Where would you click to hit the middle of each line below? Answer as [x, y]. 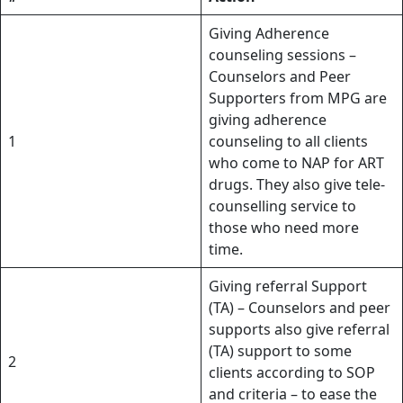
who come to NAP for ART [296, 162]
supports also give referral [299, 329]
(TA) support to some [280, 350]
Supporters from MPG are [298, 98]
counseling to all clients [288, 141]
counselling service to [282, 206]
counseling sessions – [282, 54]
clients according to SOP [292, 372]
